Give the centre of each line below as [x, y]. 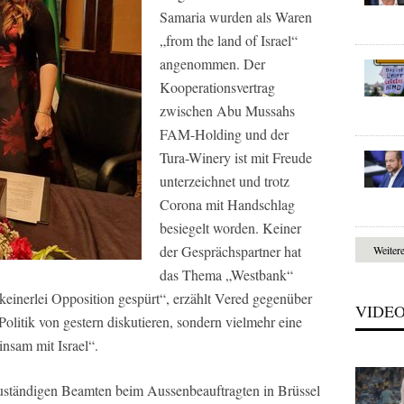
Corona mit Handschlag [227, 204]
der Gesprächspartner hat [230, 251]
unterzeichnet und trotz [225, 180]
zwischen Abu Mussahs [227, 110]
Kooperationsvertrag [217, 87]
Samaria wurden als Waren [236, 16]
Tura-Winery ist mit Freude [236, 157]
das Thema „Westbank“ [226, 274]
